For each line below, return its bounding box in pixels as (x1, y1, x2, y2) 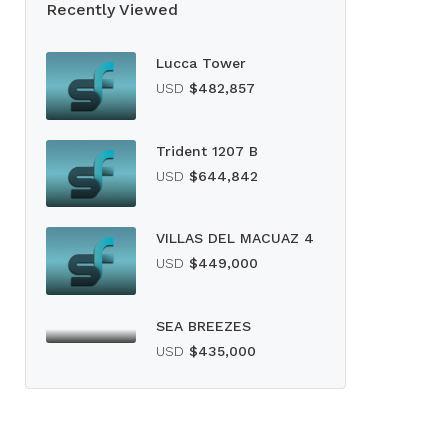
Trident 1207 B (156, 142, 258, 159)
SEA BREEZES (156, 317, 251, 334)
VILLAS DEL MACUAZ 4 (156, 230, 314, 246)
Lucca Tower (156, 55, 246, 71)
